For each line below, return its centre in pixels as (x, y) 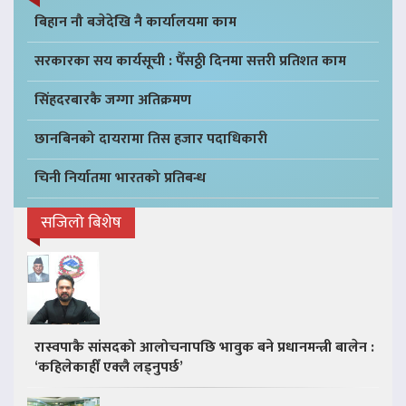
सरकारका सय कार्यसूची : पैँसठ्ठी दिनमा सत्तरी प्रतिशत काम (190, 62)
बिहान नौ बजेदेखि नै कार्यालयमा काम (135, 23)
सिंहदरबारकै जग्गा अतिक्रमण (113, 101)
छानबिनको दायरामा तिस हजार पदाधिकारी (151, 140)
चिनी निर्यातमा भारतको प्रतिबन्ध (120, 179)
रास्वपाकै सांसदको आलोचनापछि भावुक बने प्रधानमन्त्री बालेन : (204, 348)
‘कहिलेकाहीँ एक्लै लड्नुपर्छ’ (109, 368)
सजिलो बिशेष (81, 223)
